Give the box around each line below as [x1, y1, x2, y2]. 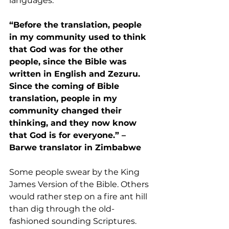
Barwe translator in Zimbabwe [9, 143, 141, 152]
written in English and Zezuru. [9, 69, 143, 79]
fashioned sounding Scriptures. [9, 216, 139, 226]
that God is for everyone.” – [9, 130, 126, 140]
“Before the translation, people [9, 20, 144, 30]
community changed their [9, 106, 124, 116]
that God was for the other [9, 44, 126, 54]
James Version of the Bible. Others [9, 179, 151, 189]
